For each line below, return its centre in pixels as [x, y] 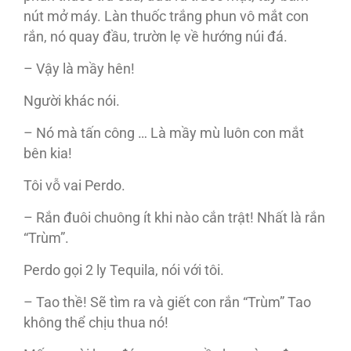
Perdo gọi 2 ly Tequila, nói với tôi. [124, 271]
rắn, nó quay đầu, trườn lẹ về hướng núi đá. [156, 37]
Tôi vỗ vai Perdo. [74, 186]
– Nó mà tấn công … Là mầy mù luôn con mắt [164, 134]
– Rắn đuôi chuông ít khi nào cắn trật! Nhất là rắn [174, 218]
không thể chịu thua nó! [96, 323]
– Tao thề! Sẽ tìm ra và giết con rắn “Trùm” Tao [167, 303]
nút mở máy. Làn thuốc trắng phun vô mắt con [166, 17]
